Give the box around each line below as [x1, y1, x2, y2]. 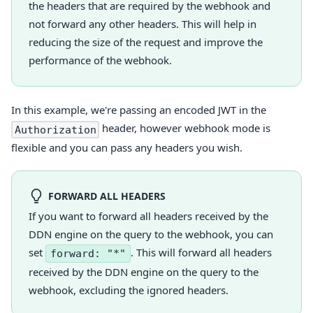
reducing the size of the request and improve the [29, 35, 263, 50]
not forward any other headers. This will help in [29, 17, 256, 31]
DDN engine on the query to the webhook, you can [29, 227, 273, 242]
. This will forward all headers [131, 245, 272, 260]
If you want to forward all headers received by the [29, 209, 268, 224]
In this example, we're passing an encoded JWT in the [11, 103, 266, 117]
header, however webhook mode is [99, 121, 271, 136]
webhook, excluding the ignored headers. [29, 283, 228, 298]
